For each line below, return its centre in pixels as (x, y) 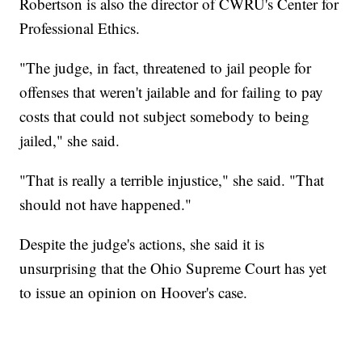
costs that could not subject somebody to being (165, 116)
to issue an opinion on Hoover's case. (134, 293)
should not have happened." (106, 204)
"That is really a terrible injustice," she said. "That (172, 180)
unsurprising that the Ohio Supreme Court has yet (173, 268)
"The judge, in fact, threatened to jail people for (166, 68)
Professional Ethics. (80, 28)
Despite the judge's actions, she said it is (142, 244)
